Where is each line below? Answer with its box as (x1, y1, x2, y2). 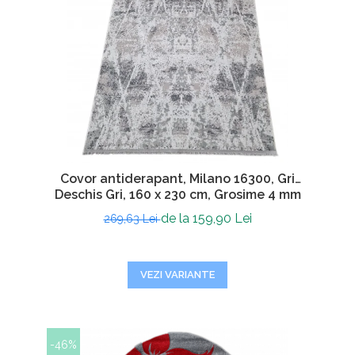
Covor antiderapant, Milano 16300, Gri (60, 171, 295, 186)
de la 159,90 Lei (160, 211, 252, 226)
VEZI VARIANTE (140, 269, 215, 281)
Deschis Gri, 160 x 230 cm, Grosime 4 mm (54, 187, 301, 202)
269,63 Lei (103, 212, 161, 225)
